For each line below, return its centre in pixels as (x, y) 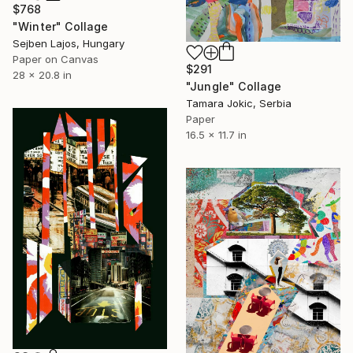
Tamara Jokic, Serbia (239, 103)
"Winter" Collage (61, 26)
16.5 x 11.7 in (216, 134)
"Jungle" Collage (234, 86)
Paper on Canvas (56, 59)
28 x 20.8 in (42, 74)
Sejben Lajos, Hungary (69, 43)
